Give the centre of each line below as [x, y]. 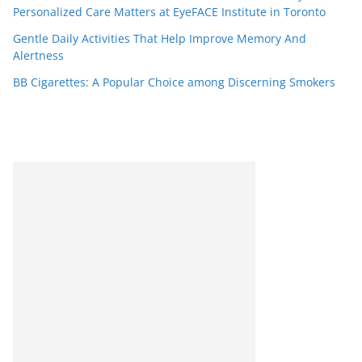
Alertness [38, 56]
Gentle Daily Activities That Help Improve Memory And [160, 39]
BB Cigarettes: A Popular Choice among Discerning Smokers [174, 82]
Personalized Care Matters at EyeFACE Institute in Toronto [169, 12]
